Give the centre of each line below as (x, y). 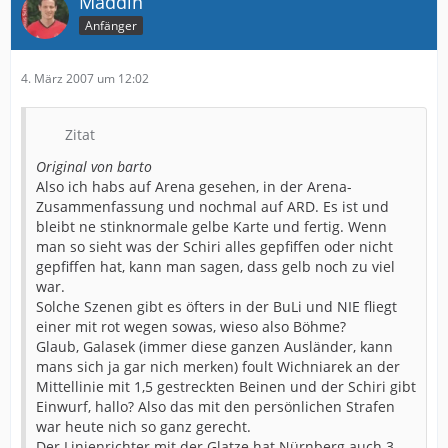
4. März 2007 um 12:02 (85, 78)
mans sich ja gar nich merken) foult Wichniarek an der (218, 366)
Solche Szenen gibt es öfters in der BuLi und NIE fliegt (216, 306)
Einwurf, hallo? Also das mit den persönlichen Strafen (215, 406)
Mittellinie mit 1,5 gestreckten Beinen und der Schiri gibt (226, 386)
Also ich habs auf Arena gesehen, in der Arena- (194, 186)
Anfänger (111, 25)
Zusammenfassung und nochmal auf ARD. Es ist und (212, 206)
